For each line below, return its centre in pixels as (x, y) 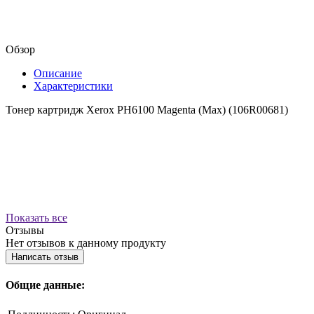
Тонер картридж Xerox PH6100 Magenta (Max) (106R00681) (147, 109)
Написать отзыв (45, 257)
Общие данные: (45, 285)
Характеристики (73, 86)
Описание (58, 73)
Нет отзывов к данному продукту (86, 243)
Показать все (36, 217)
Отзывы (25, 230)
